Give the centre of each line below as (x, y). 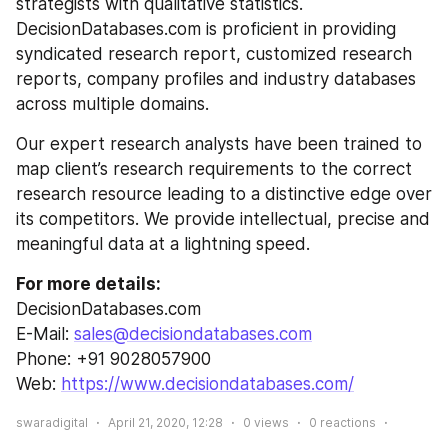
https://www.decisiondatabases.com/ (207, 383)
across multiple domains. (112, 103)
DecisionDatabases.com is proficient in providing (206, 28)
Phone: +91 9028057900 (113, 358)
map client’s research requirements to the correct (214, 168)
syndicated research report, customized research (214, 53)
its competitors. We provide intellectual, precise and (223, 218)
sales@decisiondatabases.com (193, 333)
